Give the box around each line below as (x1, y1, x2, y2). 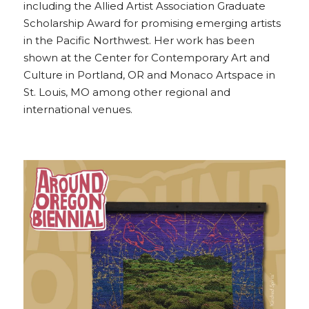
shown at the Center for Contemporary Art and (23, 52, 270, 64)
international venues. (23, 103, 132, 116)
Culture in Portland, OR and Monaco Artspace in (23, 69, 275, 81)
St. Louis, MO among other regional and (23, 86, 230, 99)
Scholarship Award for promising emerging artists (23, 17, 281, 30)
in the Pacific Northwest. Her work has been (23, 34, 255, 47)
